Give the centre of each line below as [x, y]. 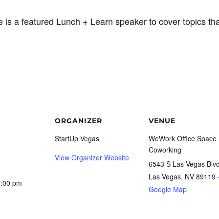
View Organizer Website [92, 157]
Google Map [168, 189]
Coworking [165, 149]
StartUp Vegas [77, 138]
